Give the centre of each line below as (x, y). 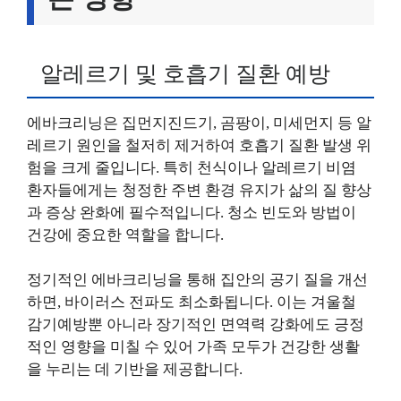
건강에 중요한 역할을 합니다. (125, 235)
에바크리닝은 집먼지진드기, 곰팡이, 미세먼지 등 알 (199, 123)
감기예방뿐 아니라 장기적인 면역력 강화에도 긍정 (196, 324)
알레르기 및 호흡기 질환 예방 (185, 73)
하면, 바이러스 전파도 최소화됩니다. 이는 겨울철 (192, 302)
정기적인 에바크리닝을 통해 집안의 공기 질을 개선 (197, 280)
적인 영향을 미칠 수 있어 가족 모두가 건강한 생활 (193, 347)
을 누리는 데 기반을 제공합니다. (135, 369)
